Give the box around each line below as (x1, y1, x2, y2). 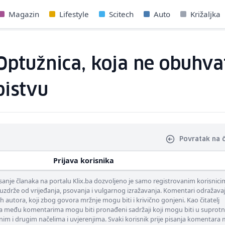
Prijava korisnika (53, 156, 115, 165)
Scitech (109, 9, 134, 19)
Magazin (9, 9, 39, 19)
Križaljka (190, 9, 220, 19)
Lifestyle (59, 9, 89, 19)
